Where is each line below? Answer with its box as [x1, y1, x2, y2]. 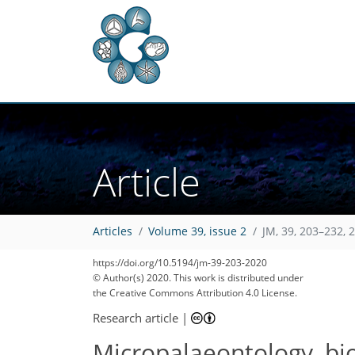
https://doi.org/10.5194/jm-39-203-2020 [93, 256, 267, 269]
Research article [93, 309, 178, 326]
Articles [93, 224, 132, 239]
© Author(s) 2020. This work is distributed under [93, 271, 303, 284]
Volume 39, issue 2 [148, 224, 246, 239]
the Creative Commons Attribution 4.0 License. [93, 286, 297, 300]
